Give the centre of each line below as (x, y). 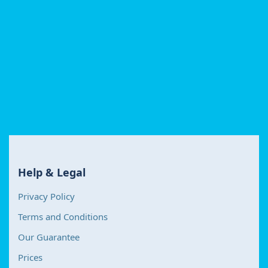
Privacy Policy (46, 196)
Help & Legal (52, 172)
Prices (30, 257)
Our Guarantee (49, 237)
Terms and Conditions (63, 216)
